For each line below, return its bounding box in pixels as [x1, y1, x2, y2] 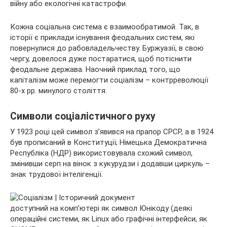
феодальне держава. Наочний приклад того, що [10, 65, 180, 74]
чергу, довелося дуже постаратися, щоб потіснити [10, 54, 192, 64]
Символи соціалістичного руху [10, 110, 156, 123]
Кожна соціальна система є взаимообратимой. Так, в [10, 22, 199, 32]
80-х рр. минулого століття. [10, 86, 107, 96]
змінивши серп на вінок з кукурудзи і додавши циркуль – [10, 159, 210, 169]
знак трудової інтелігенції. [10, 170, 103, 179]
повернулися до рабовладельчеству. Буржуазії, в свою [10, 44, 204, 53]
